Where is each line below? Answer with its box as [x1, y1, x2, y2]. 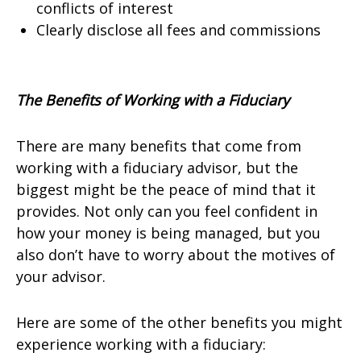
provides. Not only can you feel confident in [16, 201, 317, 221]
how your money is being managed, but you [16, 223, 321, 243]
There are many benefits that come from [16, 136, 301, 156]
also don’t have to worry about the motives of [16, 245, 335, 264]
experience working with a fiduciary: [16, 334, 266, 354]
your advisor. [16, 267, 106, 286]
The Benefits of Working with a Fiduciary [16, 90, 289, 110]
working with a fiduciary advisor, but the [16, 158, 298, 177]
